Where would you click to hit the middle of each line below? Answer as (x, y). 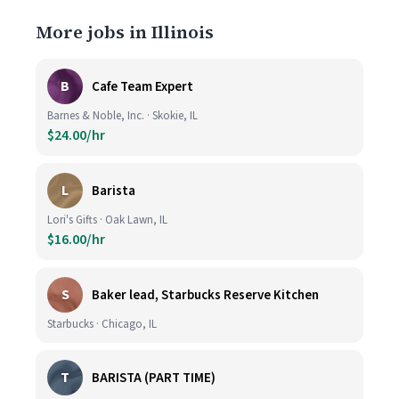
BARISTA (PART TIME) (154, 378)
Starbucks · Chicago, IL (102, 324)
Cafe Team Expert (142, 86)
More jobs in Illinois (125, 32)
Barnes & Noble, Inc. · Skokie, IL (122, 116)
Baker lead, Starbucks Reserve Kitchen (205, 295)
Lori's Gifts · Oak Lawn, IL (107, 220)
